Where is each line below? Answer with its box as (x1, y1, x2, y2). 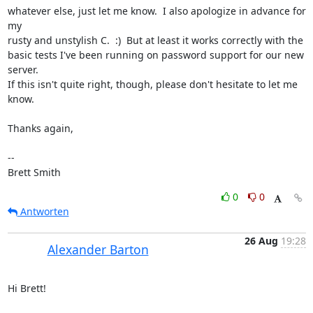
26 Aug (244, 234, 278, 247)
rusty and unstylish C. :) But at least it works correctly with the (7, 34, 303, 47)
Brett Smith (7, 166, 61, 179)
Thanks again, (7, 122, 73, 135)
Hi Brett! (7, 282, 46, 295)
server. (7, 63, 38, 76)
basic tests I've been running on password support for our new (7, 48, 304, 61)
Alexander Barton (47, 241, 149, 258)
